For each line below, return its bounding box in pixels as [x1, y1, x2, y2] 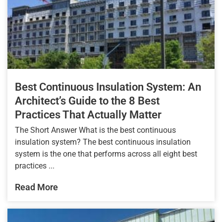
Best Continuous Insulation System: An [15, 81, 201, 94]
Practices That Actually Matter [15, 109, 162, 121]
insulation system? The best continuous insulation [15, 137, 191, 147]
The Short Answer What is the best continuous [15, 125, 176, 135]
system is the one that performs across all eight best [15, 149, 197, 159]
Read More [15, 182, 58, 193]
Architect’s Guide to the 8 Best [15, 95, 160, 108]
